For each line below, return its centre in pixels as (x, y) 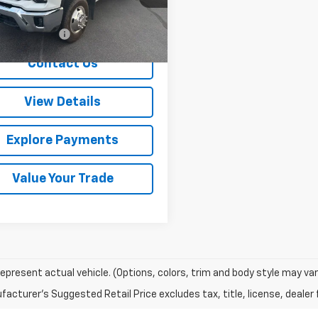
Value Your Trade (62, 179)
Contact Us (62, 64)
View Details (62, 102)
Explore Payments (62, 140)
